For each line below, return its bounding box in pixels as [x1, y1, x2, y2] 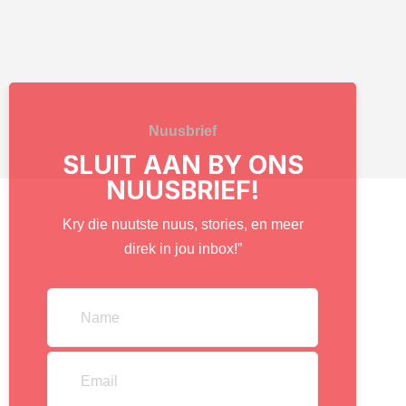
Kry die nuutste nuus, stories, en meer [62, 217, 304, 232]
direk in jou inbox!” [123, 241, 242, 256]
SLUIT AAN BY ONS [62, 150, 304, 180]
